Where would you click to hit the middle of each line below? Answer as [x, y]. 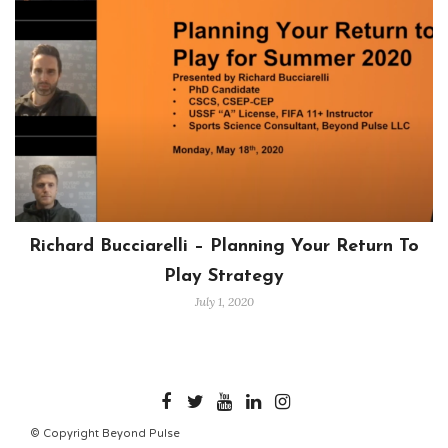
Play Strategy [224, 276]
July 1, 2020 [224, 301]
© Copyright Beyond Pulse [105, 433]
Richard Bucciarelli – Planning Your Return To [224, 246]
